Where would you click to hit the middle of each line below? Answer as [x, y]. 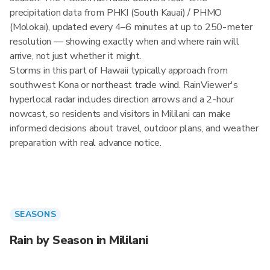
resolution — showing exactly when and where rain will [124, 42]
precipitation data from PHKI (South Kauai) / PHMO [116, 13]
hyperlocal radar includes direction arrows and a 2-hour [122, 99]
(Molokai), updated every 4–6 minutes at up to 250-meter [131, 27]
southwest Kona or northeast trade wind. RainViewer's [124, 85]
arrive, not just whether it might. [76, 56]
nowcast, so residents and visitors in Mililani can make [121, 114]
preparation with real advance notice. [86, 143]
